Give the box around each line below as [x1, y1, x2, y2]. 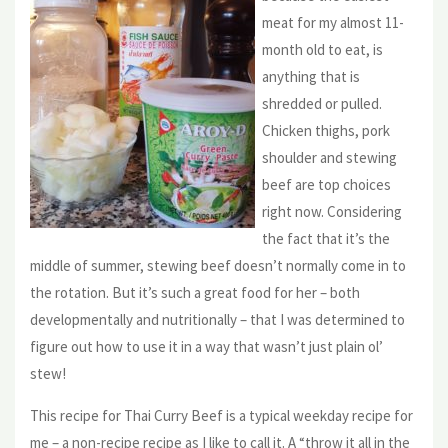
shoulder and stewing [262, 147, 397, 167]
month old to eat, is [262, 39, 383, 59]
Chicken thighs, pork [262, 120, 390, 140]
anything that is [262, 66, 360, 86]
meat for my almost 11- [262, 12, 404, 32]
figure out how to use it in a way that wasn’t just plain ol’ [30, 336, 383, 356]
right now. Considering [262, 201, 402, 221]
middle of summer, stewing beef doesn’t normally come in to [30, 255, 406, 275]
